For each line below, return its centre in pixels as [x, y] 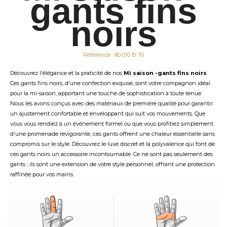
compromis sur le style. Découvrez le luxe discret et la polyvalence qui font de [112, 144]
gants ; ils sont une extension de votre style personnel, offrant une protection [112, 164]
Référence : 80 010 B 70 [113, 55]
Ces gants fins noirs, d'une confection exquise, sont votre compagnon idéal [110, 83]
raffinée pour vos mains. [42, 174]
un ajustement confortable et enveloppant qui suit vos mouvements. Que [108, 113]
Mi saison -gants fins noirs [165, 73]
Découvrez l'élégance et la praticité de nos [67, 73]
